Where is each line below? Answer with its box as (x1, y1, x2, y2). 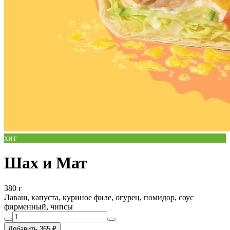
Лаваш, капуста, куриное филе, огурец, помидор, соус (4, 193, 194, 202)
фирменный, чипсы (4, 202, 73, 211)
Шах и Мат (4, 154, 87, 172)
